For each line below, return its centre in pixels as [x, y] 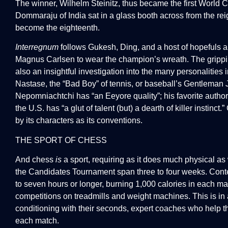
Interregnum [37, 47]
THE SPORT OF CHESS [61, 140]
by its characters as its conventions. [79, 121]
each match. [37, 220]
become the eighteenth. [58, 27]
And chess [35, 159]
